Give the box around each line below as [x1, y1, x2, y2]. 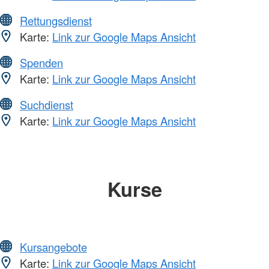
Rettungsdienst [20, 12, 92, 28]
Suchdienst [20, 96, 73, 112]
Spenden [20, 54, 63, 70]
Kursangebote [20, 239, 87, 255]
